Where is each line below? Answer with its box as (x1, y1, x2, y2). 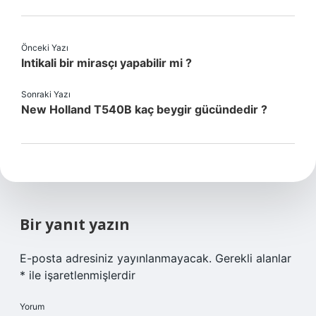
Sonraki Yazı (21, 89, 71, 99)
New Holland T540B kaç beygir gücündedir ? (21, 102, 267, 116)
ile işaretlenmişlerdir (25, 268, 135, 282)
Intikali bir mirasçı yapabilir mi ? (21, 56, 192, 70)
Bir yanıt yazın (20, 214, 130, 234)
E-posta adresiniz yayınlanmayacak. (20, 251, 212, 265)
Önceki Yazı (21, 42, 68, 53)
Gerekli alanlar (215, 251, 291, 265)
